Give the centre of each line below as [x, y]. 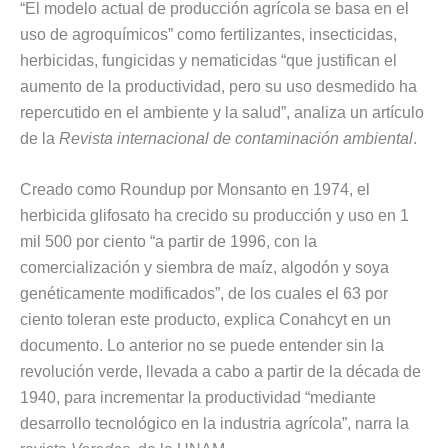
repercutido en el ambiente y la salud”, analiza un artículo [222, 112]
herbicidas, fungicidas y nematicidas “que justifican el [208, 60]
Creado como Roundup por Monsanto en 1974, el [195, 190]
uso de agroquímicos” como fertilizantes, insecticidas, [208, 34]
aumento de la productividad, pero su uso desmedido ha [218, 86]
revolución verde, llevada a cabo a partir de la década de [220, 372]
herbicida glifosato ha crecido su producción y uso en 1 [214, 216]
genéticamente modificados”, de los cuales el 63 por [204, 294]
